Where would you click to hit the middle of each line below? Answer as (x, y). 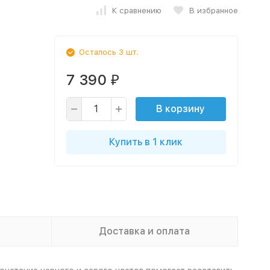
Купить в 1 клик (146, 142)
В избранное (213, 10)
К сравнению (137, 10)
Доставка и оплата (144, 231)
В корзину (181, 109)
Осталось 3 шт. (108, 52)
